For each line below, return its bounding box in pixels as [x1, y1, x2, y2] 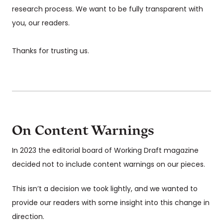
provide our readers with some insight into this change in [12, 200, 210, 208]
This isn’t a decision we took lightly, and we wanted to [12, 186, 198, 194]
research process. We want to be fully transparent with [12, 6, 203, 14]
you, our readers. [12, 20, 72, 28]
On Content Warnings [12, 122, 154, 139]
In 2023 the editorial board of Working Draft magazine [12, 147, 199, 155]
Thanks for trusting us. [12, 48, 89, 56]
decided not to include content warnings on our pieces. [12, 161, 205, 169]
